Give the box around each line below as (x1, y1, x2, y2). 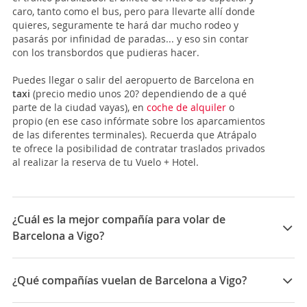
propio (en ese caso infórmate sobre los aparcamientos (12, 114, 265, 127)
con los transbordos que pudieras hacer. (12, 45, 199, 59)
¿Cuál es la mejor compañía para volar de (12, 211, 225, 227)
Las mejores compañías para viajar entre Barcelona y (12, 253, 256, 267)
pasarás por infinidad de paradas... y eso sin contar (12, 32, 249, 45)
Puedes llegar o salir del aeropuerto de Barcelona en (12, 73, 254, 86)
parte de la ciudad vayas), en (12, 100, 147, 114)
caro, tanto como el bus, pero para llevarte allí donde (12, 4, 255, 18)
